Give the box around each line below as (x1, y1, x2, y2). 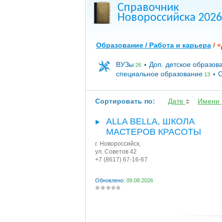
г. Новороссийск (95, 140, 139, 147)
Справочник (117, 2, 179, 14)
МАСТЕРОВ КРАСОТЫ (106, 127, 201, 137)
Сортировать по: (95, 97, 155, 105)
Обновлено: (95, 177, 126, 183)
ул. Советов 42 (95, 148, 137, 155)
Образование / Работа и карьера (96, 41, 211, 49)
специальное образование (116, 70, 203, 78)
